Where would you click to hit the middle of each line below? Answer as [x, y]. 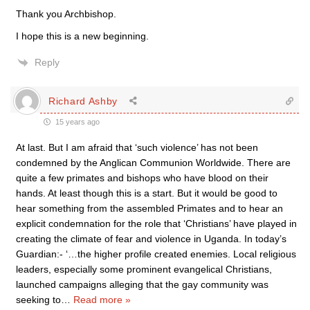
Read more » [102, 300]
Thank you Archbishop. [66, 14]
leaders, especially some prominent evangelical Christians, [144, 269]
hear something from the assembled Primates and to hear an [149, 208]
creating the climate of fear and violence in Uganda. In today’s [151, 239]
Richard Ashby [83, 101]
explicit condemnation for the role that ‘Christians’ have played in [156, 224]
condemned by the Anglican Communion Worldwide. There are [153, 163]
